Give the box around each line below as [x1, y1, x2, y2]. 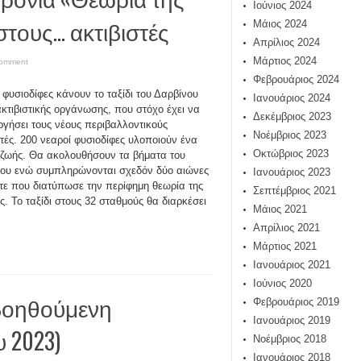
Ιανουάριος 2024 [253, 92, 330, 104]
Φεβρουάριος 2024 [253, 73, 339, 85]
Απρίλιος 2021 [253, 222, 320, 234]
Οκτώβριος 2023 [253, 147, 329, 160]
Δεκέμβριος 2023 [253, 110, 331, 122]
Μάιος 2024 [253, 18, 307, 30]
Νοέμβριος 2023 [253, 129, 326, 141]
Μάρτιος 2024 [253, 55, 317, 67]
